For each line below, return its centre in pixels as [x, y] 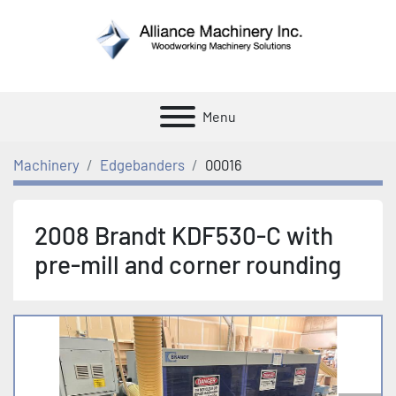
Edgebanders [142, 164]
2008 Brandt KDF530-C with [184, 235]
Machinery [46, 164]
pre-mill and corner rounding [188, 264]
